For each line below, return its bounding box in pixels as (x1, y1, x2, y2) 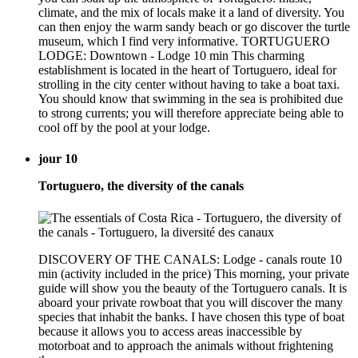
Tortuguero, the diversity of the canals (38, 179, 244, 193)
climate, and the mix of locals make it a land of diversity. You (38, 6, 344, 20)
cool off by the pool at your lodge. (38, 121, 210, 135)
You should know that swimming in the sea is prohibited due (38, 92, 343, 106)
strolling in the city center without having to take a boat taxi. (38, 78, 340, 92)
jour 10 (38, 152, 78, 166)
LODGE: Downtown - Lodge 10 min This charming (38, 49, 304, 63)
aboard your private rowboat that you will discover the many (38, 295, 343, 309)
